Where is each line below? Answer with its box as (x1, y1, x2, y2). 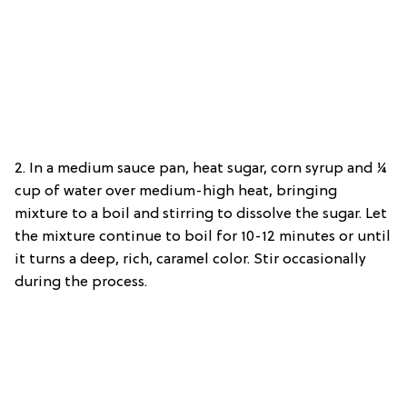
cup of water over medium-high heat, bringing (15, 184, 337, 201)
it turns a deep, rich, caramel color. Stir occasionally (15, 252, 366, 269)
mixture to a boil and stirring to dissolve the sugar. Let (15, 206, 387, 223)
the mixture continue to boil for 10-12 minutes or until (15, 229, 391, 246)
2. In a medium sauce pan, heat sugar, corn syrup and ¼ (15, 161, 387, 178)
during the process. (15, 274, 147, 292)
